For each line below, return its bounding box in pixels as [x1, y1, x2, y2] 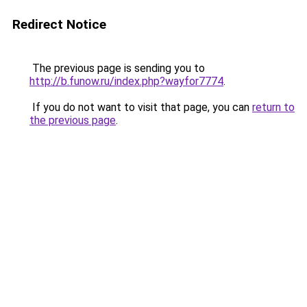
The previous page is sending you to [29, 62, 205, 75]
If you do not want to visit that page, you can [29, 101, 252, 114]
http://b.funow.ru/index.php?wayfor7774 [29, 75, 223, 88]
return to [252, 101, 295, 114]
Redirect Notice [12, 16, 106, 32]
